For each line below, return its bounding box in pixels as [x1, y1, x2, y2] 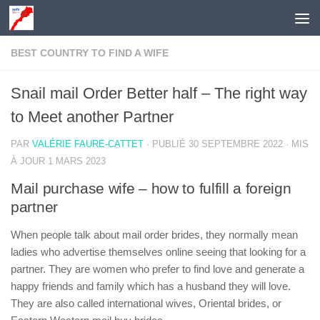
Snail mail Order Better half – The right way [11, 84, 307, 102]
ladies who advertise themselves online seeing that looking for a [11, 246, 306, 258]
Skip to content [19, 14, 101, 26]
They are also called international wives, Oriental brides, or [11, 297, 281, 309]
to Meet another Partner [11, 108, 174, 126]
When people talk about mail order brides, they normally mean [11, 229, 298, 241]
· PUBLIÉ [146, 139, 189, 149]
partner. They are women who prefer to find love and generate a [11, 263, 304, 275]
